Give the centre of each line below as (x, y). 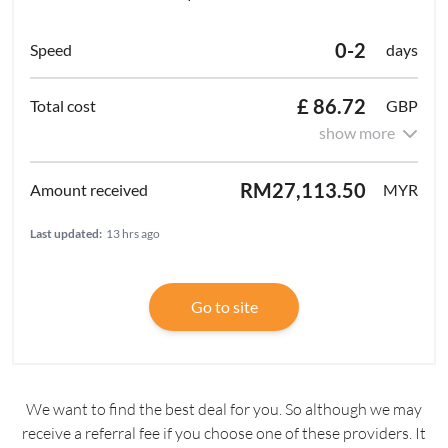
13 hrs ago (133, 234)
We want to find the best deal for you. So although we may (224, 409)
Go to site (224, 307)
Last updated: (66, 234)
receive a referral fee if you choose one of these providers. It (224, 433)
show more (357, 133)
